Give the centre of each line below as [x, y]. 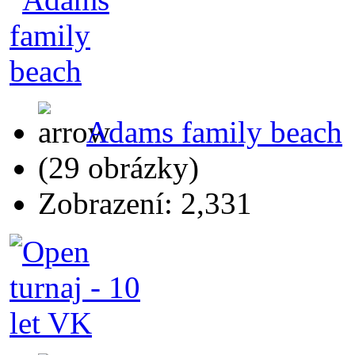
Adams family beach [214, 132]
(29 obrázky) [118, 167]
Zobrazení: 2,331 [145, 203]
